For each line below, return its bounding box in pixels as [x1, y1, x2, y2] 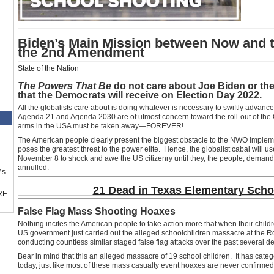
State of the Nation [18, 64, 79, 73]
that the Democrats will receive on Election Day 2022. [18, 90, 262, 101]
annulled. [18, 163, 49, 172]
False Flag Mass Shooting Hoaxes [18, 206, 176, 217]
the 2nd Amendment [18, 45, 144, 61]
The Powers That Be [18, 81, 111, 92]
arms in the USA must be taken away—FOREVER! [18, 122, 183, 131]
